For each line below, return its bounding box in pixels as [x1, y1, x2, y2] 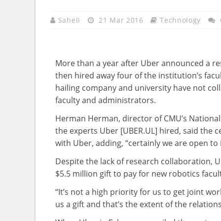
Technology [160, 15, 201, 25]
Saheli [58, 15, 83, 25]
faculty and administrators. [55, 95, 156, 106]
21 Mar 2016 [96, 15, 146, 25]
